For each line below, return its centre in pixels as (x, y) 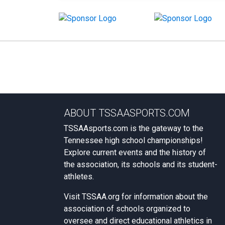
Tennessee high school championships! (133, 140)
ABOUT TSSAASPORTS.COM (127, 113)
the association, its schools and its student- (141, 164)
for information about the (164, 196)
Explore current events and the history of (135, 152)
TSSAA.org (101, 196)
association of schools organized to (127, 208)
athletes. (79, 176)
